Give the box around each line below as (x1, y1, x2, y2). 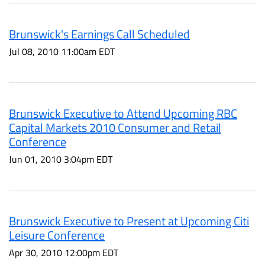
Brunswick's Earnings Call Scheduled (9, 25, 190, 43)
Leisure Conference (9, 226, 105, 244)
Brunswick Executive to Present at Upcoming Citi (9, 212, 249, 230)
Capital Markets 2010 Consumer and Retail (9, 118, 221, 137)
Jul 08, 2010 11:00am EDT (9, 44, 115, 59)
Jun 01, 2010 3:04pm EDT (9, 152, 112, 166)
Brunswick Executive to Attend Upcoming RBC (9, 104, 237, 122)
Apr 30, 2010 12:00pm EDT (9, 245, 118, 260)
